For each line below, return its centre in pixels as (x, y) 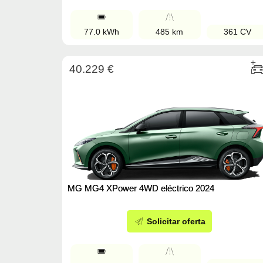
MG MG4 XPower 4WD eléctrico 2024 (141, 188)
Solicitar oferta (175, 222)
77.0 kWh (101, 32)
